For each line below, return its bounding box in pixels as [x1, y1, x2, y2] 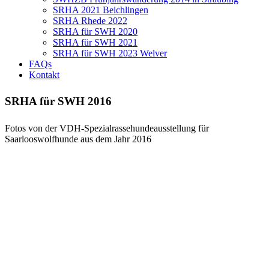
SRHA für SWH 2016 [5, 95, 112, 108]
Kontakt [29, 69, 59, 80]
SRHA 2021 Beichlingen [53, 4, 148, 15]
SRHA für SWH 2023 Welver [53, 47, 167, 58]
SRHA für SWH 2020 [53, 26, 138, 37]
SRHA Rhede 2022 [53, 15, 127, 26]
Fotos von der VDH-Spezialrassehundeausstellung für [5, 123, 209, 134]
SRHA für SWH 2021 [53, 37, 138, 47]
